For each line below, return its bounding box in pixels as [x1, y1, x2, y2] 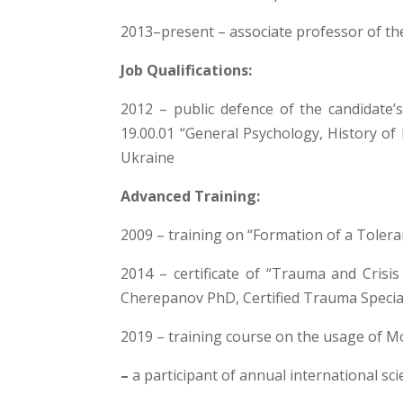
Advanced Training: [121, 185, 261, 206]
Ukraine [121, 147, 175, 167]
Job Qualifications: [121, 59, 253, 80]
